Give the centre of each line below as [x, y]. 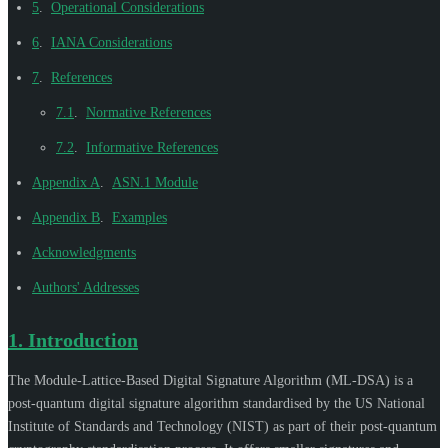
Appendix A [66, 182]
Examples [139, 217]
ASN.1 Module [155, 182]
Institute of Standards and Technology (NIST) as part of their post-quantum [222, 426]
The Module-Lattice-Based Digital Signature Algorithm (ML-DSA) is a [210, 380]
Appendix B [66, 217]
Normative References [148, 112]
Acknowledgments [84, 252]
